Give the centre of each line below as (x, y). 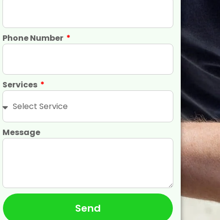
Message (21, 132)
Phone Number (33, 38)
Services (20, 85)
